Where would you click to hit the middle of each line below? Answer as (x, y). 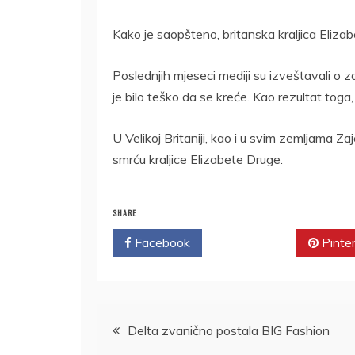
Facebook (161, 242)
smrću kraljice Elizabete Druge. (198, 159)
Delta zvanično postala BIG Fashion (229, 330)
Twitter (255, 242)
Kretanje (139, 324)
